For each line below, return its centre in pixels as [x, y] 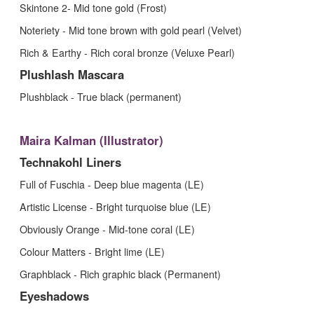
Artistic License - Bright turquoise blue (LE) [115, 206]
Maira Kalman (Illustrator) [91, 140]
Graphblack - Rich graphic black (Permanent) [120, 274]
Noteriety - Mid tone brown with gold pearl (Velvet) [131, 30]
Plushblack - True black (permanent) [101, 96]
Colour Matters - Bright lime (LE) [92, 251]
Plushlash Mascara [72, 74]
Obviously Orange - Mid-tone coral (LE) [107, 229]
